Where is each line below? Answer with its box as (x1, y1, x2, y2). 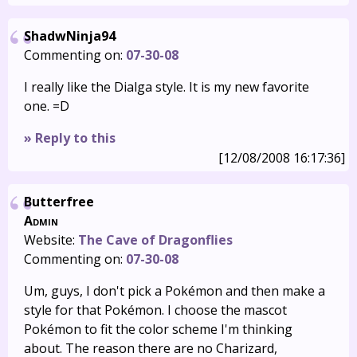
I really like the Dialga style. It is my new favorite (24, 78, 309, 96)
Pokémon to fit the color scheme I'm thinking (24, 320, 292, 338)
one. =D (24, 97, 69, 115)
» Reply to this (24, 129, 116, 147)
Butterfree (24, 193, 94, 210)
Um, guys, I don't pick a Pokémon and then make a (24, 282, 325, 300)
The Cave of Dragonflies (78, 231, 233, 249)
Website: (24, 231, 78, 249)
